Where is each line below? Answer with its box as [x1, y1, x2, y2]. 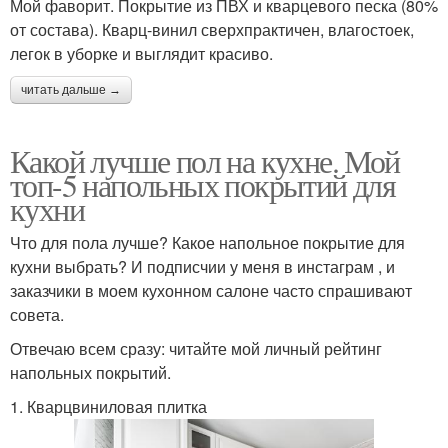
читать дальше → [21, 82, 121, 97]
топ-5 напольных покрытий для [10, 162, 396, 206]
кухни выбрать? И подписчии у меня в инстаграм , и [10, 254, 395, 278]
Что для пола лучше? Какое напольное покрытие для [10, 230, 405, 254]
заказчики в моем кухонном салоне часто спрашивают [10, 278, 412, 302]
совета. [10, 302, 64, 326]
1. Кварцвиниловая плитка [10, 394, 207, 418]
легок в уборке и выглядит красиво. [10, 41, 273, 65]
